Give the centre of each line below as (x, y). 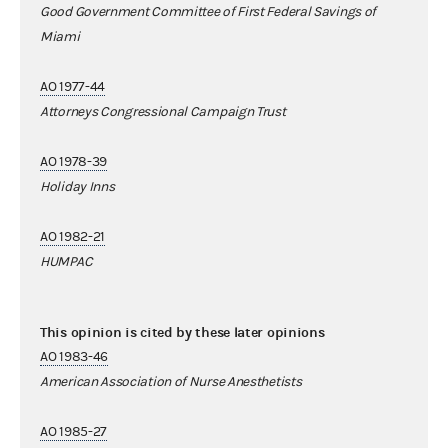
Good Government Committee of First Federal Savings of (208, 11)
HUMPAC (66, 261)
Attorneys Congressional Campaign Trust (163, 111)
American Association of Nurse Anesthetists (171, 381)
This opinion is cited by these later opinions (182, 332)
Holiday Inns (77, 186)
